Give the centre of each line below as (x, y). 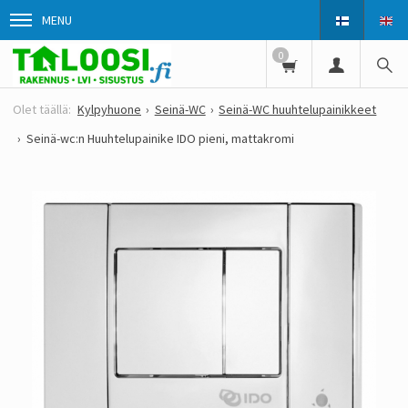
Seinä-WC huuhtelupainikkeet (298, 110)
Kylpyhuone (109, 110)
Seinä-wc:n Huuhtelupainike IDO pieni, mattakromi (160, 139)
